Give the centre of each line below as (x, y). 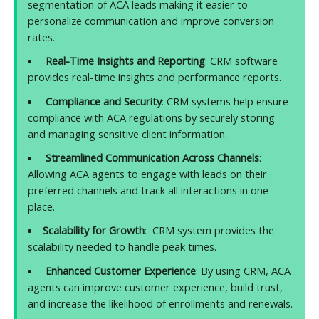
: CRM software (241, 61)
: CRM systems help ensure (225, 101)
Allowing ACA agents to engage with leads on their (147, 173)
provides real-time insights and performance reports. (155, 77)
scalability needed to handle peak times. (122, 247)
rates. (41, 37)
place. (41, 206)
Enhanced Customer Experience (120, 270)
